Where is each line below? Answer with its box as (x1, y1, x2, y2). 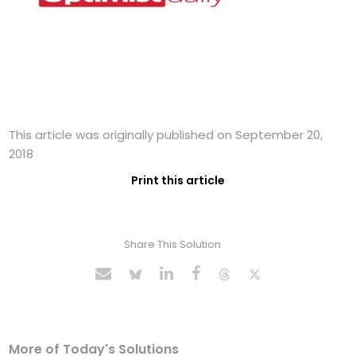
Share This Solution (123, 237, 221, 253)
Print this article (131, 172, 225, 189)
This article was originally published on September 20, (9, 126, 323, 144)
